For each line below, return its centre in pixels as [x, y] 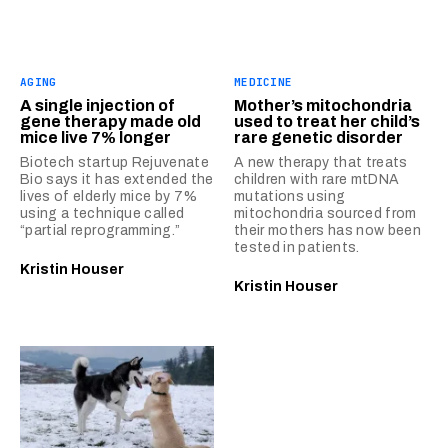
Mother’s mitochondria [323, 106]
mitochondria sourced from [325, 214]
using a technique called [102, 214]
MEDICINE [263, 82]
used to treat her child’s [327, 122]
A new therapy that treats [321, 163]
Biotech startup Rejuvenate [115, 163]
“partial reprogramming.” [100, 231]
